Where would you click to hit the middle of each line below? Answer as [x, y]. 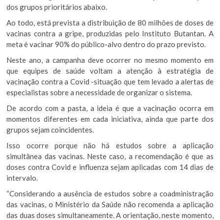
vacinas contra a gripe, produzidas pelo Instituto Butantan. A [110, 33]
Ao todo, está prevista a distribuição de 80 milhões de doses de [110, 22]
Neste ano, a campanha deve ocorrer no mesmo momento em [110, 60]
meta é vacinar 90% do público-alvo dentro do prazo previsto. [106, 44]
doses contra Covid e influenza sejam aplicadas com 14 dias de [110, 167]
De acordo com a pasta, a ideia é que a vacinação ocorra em [110, 108]
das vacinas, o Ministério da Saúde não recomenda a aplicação [110, 204]
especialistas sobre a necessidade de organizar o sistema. [99, 92]
